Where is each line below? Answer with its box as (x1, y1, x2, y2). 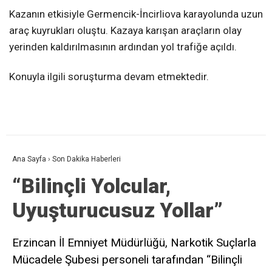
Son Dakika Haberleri (52, 154, 121, 163)
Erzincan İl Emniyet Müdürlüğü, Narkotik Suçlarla (12, 235, 256, 250)
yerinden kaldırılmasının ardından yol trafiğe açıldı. (9, 40, 237, 53)
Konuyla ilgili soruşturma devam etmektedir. (9, 70, 209, 83)
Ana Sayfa (12, 154, 46, 163)
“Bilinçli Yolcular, (12, 173, 171, 198)
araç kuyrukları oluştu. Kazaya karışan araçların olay (9, 24, 242, 36)
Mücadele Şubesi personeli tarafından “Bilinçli (12, 252, 242, 267)
